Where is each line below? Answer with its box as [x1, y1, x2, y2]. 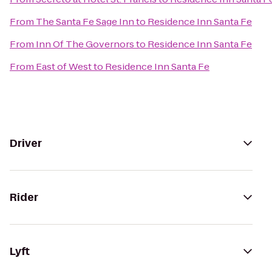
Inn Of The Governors [36, 38, 134, 50]
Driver [10, 136, 42, 151]
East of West [36, 60, 92, 73]
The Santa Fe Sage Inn [36, 15, 134, 28]
